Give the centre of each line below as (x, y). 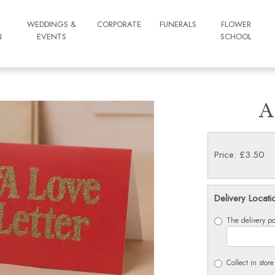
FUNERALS (178, 24)
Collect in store (250, 263)
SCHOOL (236, 37)
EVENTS (52, 37)
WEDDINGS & (52, 24)
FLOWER (236, 24)
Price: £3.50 (239, 155)
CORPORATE (119, 24)
